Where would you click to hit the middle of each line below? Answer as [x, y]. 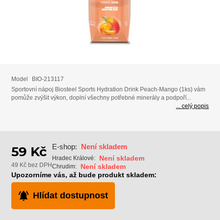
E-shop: [64, 147]
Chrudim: [64, 166]
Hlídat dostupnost [70, 196]
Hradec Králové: [73, 158]
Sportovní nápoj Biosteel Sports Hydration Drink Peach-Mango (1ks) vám [108, 90]
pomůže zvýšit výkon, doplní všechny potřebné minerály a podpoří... [101, 98]
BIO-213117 [48, 79]
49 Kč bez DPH [31, 165]
